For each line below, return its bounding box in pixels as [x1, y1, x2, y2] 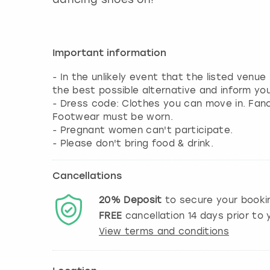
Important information [52, 49, 166, 59]
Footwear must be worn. [52, 111, 174, 123]
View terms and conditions [99, 226, 229, 237]
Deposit [124, 195, 162, 206]
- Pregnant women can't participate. [52, 125, 233, 136]
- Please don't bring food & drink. [52, 138, 213, 149]
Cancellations [52, 172, 122, 182]
